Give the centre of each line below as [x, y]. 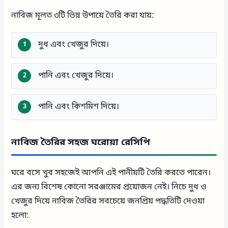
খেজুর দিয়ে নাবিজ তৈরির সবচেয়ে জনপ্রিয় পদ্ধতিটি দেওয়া [108, 201]
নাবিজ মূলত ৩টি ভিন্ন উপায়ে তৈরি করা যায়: [83, 16]
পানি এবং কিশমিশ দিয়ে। [79, 107]
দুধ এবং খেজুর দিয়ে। [74, 45]
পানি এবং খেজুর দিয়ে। [76, 76]
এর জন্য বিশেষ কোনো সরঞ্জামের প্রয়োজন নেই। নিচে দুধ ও [109, 187]
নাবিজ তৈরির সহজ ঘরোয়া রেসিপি [81, 142]
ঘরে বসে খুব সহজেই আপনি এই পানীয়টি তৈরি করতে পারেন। [111, 173]
